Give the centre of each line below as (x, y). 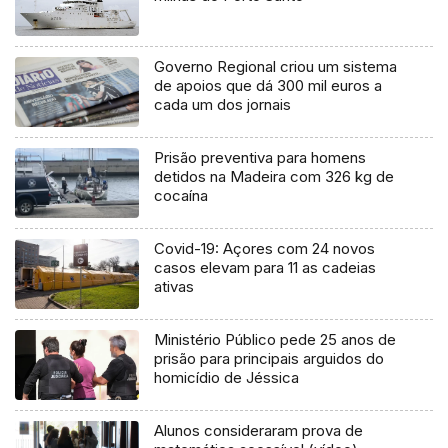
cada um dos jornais (223, 105)
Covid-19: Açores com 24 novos (265, 249)
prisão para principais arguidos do (269, 359)
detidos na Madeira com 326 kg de (274, 177)
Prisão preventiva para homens (260, 158)
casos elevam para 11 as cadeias (265, 268)
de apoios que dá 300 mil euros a (268, 86)
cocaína (181, 196)
